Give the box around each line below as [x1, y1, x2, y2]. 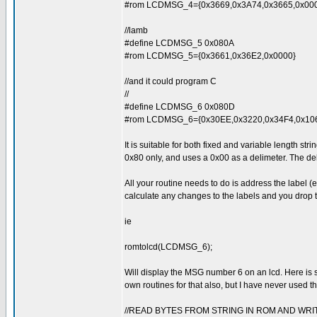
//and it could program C [125, 76, 217, 86]
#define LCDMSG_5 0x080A [125, 38, 234, 48]
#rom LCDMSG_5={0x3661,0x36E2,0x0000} [125, 51, 296, 61]
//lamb [125, 25, 148, 35]
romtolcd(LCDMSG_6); [125, 242, 212, 252]
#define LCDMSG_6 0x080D [125, 102, 235, 112]
